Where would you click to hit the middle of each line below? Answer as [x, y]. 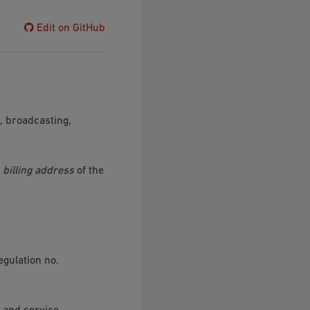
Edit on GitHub [70, 28]
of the [89, 171]
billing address [38, 171]
